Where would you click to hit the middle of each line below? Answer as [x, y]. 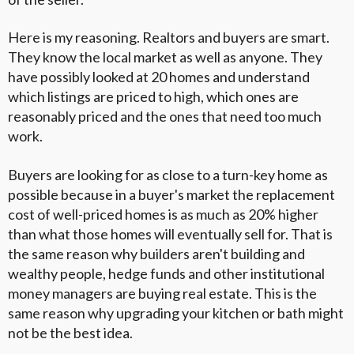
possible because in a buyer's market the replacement [171, 194]
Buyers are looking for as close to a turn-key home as [168, 174]
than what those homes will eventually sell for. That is [170, 233]
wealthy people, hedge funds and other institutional [166, 273]
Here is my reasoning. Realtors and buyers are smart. [169, 38]
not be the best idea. [70, 332]
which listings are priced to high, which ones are [153, 97]
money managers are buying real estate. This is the [162, 293]
